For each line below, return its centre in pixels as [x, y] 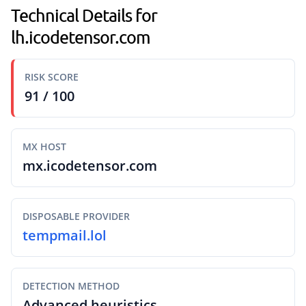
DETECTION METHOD [71, 286]
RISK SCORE [52, 77]
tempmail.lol [65, 235]
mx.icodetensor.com [90, 166]
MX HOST [44, 147]
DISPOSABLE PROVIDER [76, 216]
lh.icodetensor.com [81, 37]
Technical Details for [84, 15]
